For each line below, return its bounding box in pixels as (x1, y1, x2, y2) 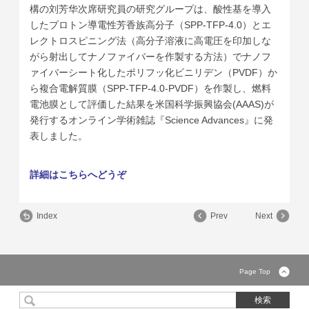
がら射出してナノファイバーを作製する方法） (30, 51, 233, 63)
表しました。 (30, 130, 88, 142)
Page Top (239, 268, 270, 276)
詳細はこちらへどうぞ (30, 168, 127, 180)
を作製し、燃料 (203, 83, 272, 94)
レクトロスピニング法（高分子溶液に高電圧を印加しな (30, 35, 272, 47)
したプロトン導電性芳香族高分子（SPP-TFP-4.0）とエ (30, 19, 272, 31)
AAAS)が (236, 99, 275, 110)
